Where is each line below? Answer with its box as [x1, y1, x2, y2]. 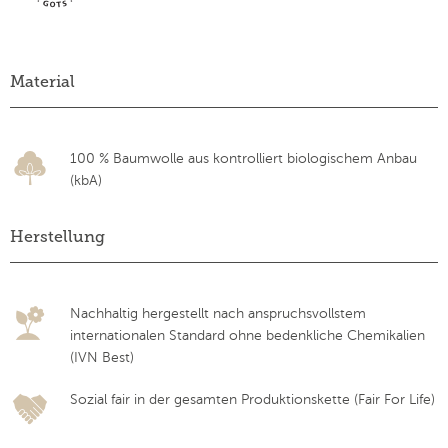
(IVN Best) [70, 350, 134, 366]
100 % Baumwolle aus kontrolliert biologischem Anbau [70, 151, 417, 167]
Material [10, 72, 75, 92]
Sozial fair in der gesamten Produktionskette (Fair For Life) [70, 392, 435, 408]
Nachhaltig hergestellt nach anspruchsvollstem [70, 306, 366, 322]
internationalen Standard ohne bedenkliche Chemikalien [70, 328, 425, 344]
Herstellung [10, 227, 105, 247]
